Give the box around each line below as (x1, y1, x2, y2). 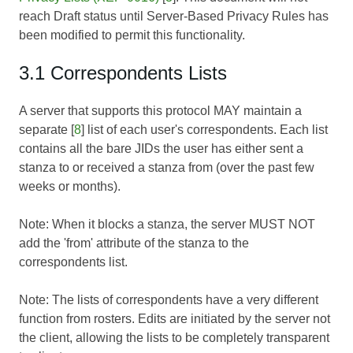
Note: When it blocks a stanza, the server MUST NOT (19, 217, 315, 231)
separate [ (19, 122, 74, 136)
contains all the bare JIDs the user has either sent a (19, 141, 303, 155)
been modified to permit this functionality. (19, 28, 245, 42)
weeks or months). (19, 179, 121, 193)
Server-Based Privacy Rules (147, 9, 305, 23)
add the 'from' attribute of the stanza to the (19, 236, 249, 250)
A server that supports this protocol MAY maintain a (19, 103, 302, 117)
